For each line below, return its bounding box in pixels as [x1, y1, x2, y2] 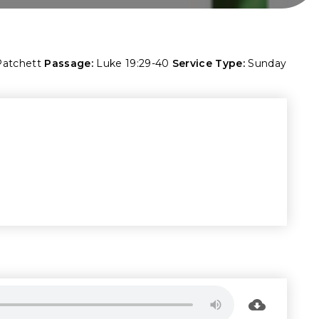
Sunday [248, 56, 287, 70]
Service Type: [172, 56, 246, 70]
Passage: [44, 56, 93, 70]
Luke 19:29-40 [96, 56, 169, 70]
